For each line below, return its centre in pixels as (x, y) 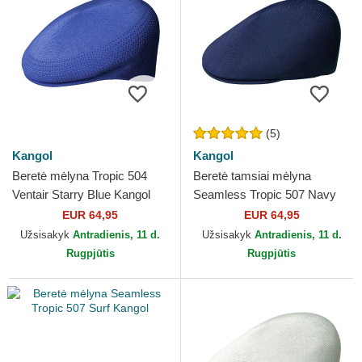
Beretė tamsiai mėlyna (252, 176)
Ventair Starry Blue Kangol (81, 195)
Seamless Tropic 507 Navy (265, 195)
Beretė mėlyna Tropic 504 (80, 176)
